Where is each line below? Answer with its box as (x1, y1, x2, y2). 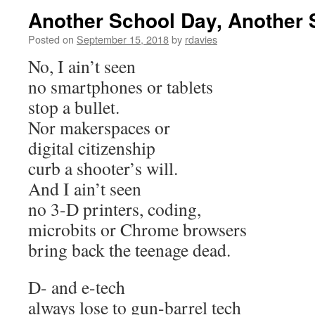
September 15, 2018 (77, 32, 169, 46)
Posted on (28, 32, 74, 46)
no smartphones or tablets (28, 75, 213, 98)
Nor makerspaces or (28, 115, 170, 139)
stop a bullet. (28, 95, 120, 119)
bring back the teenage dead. (28, 238, 231, 262)
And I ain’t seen (28, 176, 141, 200)
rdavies (185, 32, 217, 46)
